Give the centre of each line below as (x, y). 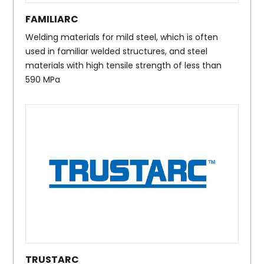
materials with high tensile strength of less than (124, 65)
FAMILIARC (52, 19)
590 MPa (43, 79)
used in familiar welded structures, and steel (117, 51)
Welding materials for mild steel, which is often (122, 37)
